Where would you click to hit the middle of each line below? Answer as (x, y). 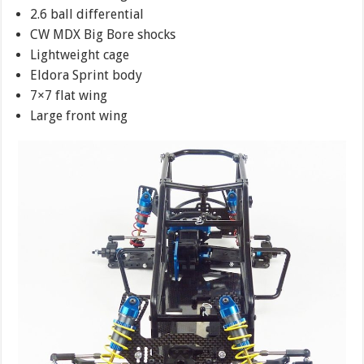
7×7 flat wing (69, 95)
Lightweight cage (80, 54)
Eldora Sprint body (87, 75)
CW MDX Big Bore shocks (103, 34)
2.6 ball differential (87, 14)
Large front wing (79, 115)
